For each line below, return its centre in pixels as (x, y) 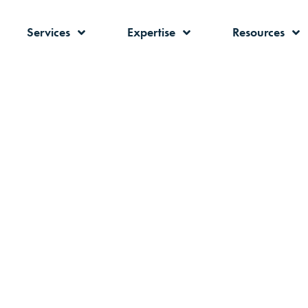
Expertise (151, 32)
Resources (258, 32)
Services (48, 32)
